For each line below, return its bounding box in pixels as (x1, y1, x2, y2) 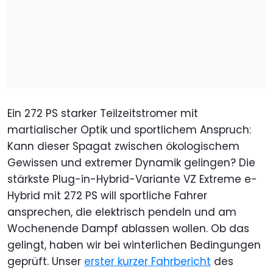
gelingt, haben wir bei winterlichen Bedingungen (7, 238, 261, 253)
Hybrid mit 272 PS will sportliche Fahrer (7, 188, 207, 204)
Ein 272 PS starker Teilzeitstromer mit (7, 106, 198, 121)
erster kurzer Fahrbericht (84, 254, 211, 269)
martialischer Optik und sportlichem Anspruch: (7, 122, 251, 138)
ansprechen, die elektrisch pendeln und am (7, 205, 236, 220)
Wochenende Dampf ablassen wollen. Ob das (7, 221, 249, 236)
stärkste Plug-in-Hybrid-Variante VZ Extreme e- (7, 172, 257, 187)
